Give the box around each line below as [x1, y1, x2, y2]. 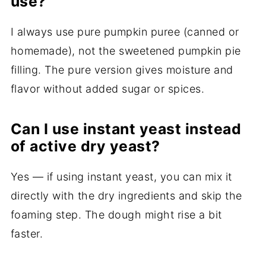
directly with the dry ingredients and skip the [10, 189, 242, 202]
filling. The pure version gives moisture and [10, 64, 233, 77]
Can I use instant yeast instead [10, 120, 242, 138]
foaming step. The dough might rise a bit [10, 208, 222, 221]
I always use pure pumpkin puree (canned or [10, 26, 239, 39]
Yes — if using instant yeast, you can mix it [10, 170, 232, 183]
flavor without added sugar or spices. [10, 83, 205, 96]
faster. [10, 227, 43, 240]
